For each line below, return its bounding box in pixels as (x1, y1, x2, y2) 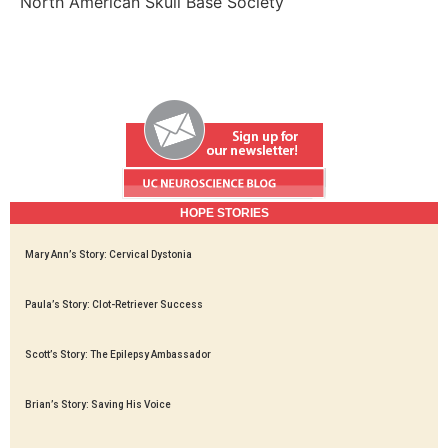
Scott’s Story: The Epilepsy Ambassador (25, 348, 211, 360)
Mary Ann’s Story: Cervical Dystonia (25, 248, 192, 260)
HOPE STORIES (179, 205, 269, 220)
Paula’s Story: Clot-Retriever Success (25, 298, 203, 310)
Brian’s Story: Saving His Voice (25, 398, 171, 410)
